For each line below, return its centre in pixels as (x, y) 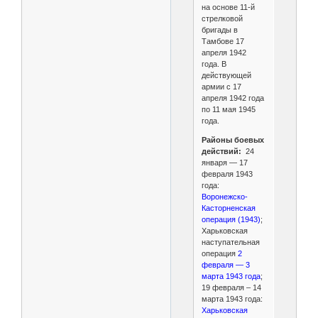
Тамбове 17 (223, 42)
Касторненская (228, 208)
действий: (221, 152)
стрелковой (222, 19)
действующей (226, 76)
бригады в (219, 30)
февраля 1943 (227, 174)
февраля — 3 (225, 265)
